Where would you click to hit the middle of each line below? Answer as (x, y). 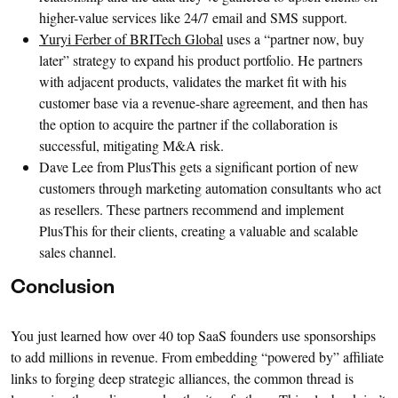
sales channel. (78, 251)
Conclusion (63, 290)
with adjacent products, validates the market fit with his (193, 81)
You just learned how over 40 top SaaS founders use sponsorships (193, 335)
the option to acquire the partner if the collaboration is (188, 123)
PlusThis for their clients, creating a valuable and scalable (199, 230)
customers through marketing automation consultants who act (210, 187)
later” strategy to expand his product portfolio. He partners (201, 60)
